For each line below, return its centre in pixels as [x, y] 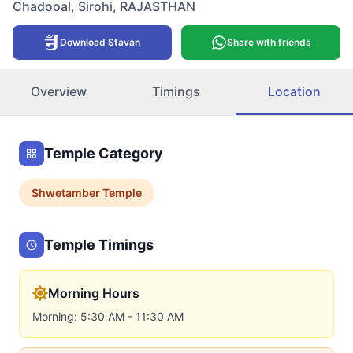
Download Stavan [100, 42]
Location [294, 91]
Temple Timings [99, 245]
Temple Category [104, 153]
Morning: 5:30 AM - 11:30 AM [108, 316]
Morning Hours [94, 293]
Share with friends [269, 42]
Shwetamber [66, 193]
